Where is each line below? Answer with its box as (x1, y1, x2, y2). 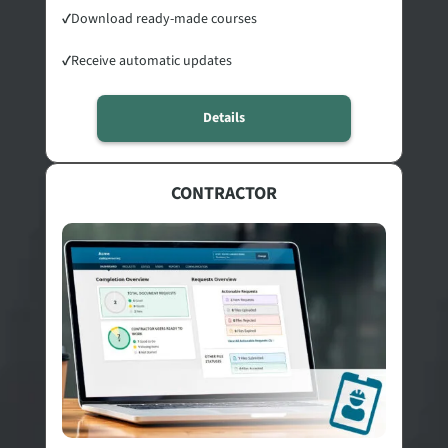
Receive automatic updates (70, 50, 232, 71)
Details (202, 107, 245, 128)
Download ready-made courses (70, 8, 257, 29)
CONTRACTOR (170, 180, 277, 206)
